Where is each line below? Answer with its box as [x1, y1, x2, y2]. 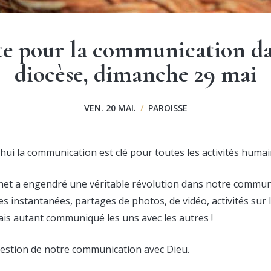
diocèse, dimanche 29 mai [14, 59, 257, 89]
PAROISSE [145, 102, 188, 114]
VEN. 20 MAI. [83, 102, 139, 114]
